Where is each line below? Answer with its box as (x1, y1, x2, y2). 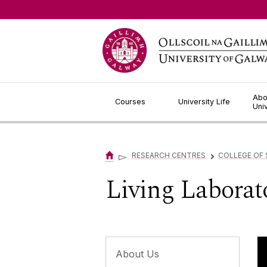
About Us (116, 247, 159, 260)
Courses (115, 97, 145, 106)
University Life (178, 97, 231, 106)
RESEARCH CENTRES (132, 151, 206, 160)
